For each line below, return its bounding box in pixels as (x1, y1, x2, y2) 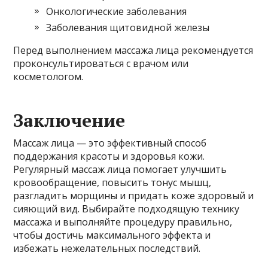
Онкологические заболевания (46, 5, 187, 19)
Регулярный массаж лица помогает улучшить (13, 163, 227, 176)
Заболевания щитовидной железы (46, 21, 210, 35)
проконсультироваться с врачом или (13, 57, 189, 71)
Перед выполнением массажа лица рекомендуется (13, 44, 254, 57)
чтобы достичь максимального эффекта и (13, 229, 211, 242)
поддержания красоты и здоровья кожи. (13, 150, 205, 163)
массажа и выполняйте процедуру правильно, (13, 215, 233, 229)
